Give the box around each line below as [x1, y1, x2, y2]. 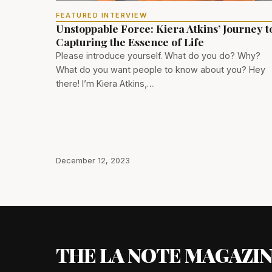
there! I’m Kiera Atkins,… [56, 78, 154, 89]
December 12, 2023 [56, 156, 130, 166]
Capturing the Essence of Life [56, 35, 204, 49]
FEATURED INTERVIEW [56, 11, 147, 20]
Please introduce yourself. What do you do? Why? [56, 50, 260, 61]
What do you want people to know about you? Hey [56, 64, 265, 75]
